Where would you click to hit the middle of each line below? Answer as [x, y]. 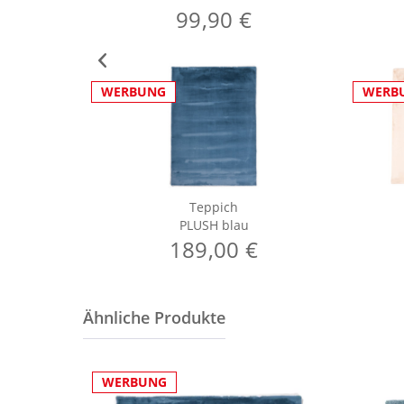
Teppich [214, 207]
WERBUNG [133, 92]
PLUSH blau [214, 225]
